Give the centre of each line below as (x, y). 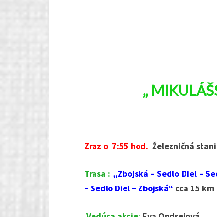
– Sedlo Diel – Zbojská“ (130, 188)
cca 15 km (195, 188)
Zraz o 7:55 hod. (116, 146)
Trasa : (97, 174)
